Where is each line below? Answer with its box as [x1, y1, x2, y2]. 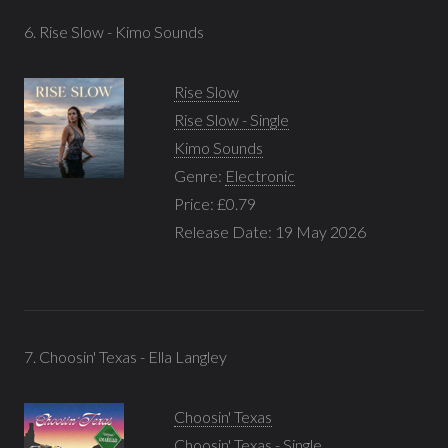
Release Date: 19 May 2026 [174, 221, 366, 241]
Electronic [225, 165, 295, 185]
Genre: [174, 165, 225, 185]
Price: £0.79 [174, 193, 256, 213]
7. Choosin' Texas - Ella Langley [24, 346, 227, 366]
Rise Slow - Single [174, 109, 289, 129]
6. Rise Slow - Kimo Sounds [24, 21, 204, 41]
